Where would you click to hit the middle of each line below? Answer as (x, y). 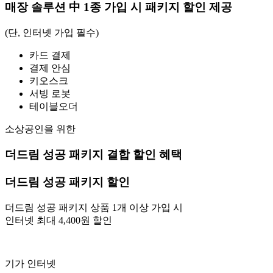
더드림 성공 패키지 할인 (67, 182)
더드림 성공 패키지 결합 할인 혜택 (94, 155)
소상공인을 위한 (40, 129)
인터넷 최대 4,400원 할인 (58, 220)
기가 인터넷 (30, 263)
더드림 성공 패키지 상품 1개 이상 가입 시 (94, 207)
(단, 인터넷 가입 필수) (52, 32)
